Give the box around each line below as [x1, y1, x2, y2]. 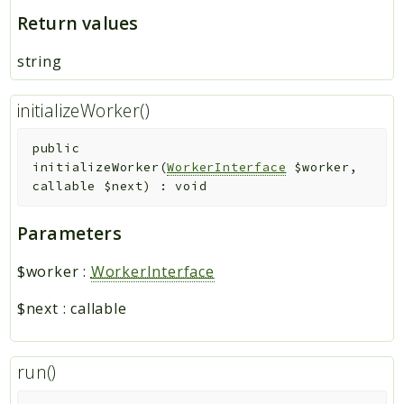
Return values [16, 10, 139, 35]
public [32, 141, 80, 157]
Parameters [16, 220, 122, 245]
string [16, 50, 62, 71]
